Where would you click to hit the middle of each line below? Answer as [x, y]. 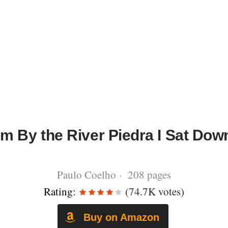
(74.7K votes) [153, 191]
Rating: [60, 191]
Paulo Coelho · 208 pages [114, 175]
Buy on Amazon [120, 217]
